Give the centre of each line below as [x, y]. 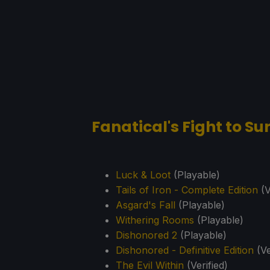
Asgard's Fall [146, 205]
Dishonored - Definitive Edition [185, 250]
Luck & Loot [143, 175]
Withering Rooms [155, 220]
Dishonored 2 [146, 235]
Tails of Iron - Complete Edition [187, 190]
